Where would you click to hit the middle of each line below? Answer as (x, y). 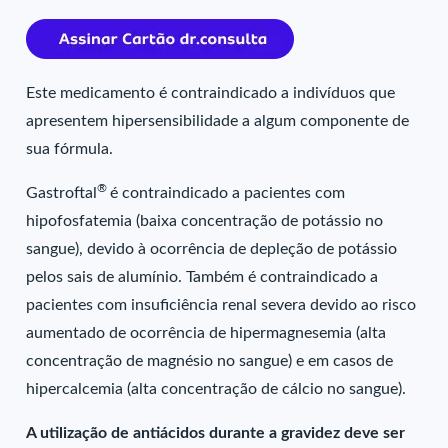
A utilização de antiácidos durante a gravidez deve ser (216, 433)
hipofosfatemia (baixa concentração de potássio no (205, 221)
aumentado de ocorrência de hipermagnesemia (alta (206, 333)
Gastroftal (62, 193)
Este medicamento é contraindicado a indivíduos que (211, 93)
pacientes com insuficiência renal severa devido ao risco (221, 305)
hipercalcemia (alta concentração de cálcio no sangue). (216, 389)
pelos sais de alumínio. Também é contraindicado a (202, 277)
